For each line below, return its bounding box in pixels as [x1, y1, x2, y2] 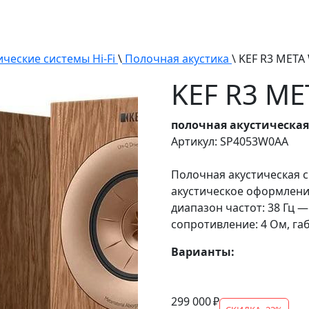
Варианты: [171, 244, 235, 260]
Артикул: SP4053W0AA [171, 134, 288, 150]
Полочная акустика [122, 51, 232, 67]
